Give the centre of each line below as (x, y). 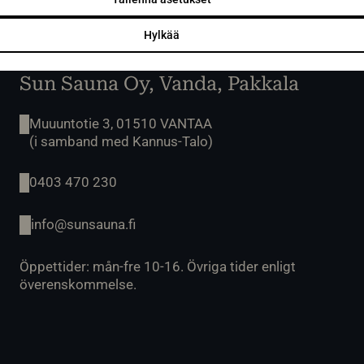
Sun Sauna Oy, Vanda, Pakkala (159, 83)
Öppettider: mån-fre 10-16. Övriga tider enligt (158, 266)
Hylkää (161, 35)
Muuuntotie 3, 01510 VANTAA (121, 123)
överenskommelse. (78, 284)
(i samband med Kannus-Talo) (121, 141)
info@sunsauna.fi (83, 224)
